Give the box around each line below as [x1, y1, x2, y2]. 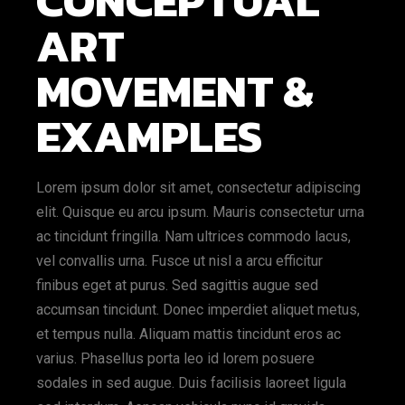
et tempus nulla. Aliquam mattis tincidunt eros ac [36, 325, 342, 343]
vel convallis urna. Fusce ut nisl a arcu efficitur [36, 252, 324, 269]
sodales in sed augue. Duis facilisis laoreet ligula [36, 374, 347, 391]
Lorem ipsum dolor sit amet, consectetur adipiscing [36, 179, 362, 196]
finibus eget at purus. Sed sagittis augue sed [36, 277, 319, 294]
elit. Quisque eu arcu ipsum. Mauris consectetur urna [36, 203, 365, 221]
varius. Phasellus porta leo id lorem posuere [36, 350, 316, 367]
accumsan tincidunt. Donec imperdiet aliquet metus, [36, 301, 361, 318]
